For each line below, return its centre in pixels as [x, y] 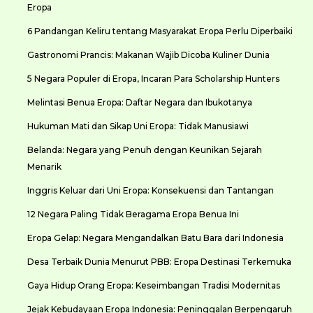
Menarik [44, 167]
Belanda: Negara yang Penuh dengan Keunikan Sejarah [144, 150]
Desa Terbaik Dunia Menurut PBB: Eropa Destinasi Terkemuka [159, 262]
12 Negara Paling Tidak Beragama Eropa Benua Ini [133, 214]
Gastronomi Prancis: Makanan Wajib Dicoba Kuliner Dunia [148, 55]
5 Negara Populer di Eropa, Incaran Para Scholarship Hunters [153, 79]
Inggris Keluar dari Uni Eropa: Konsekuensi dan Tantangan [150, 190]
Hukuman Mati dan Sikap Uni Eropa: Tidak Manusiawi [138, 126]
